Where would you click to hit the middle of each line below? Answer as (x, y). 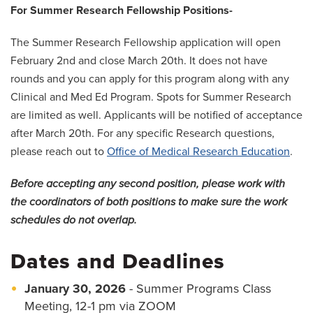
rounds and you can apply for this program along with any (150, 79)
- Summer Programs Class (198, 289)
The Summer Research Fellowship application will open (146, 43)
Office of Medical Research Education (198, 152)
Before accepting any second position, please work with (148, 184)
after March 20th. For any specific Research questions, (143, 134)
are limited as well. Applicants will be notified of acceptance (156, 116)
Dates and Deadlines (118, 262)
